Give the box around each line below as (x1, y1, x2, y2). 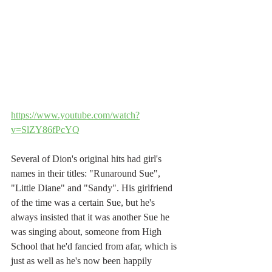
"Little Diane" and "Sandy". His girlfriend (11, 182, 175, 193)
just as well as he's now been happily (11, 255, 154, 266)
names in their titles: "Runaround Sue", (11, 168, 163, 178)
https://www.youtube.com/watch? (11, 109, 140, 120)
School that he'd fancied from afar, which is (11, 240, 179, 251)
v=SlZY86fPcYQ (11, 124, 80, 135)
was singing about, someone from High (11, 226, 164, 237)
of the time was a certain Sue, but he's (11, 197, 157, 208)
